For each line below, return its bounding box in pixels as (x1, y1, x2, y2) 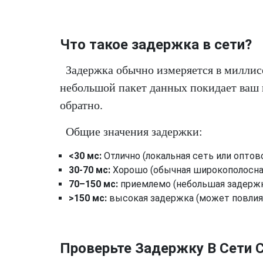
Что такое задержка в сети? (60, 36, 252, 53)
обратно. (60, 99, 103, 112)
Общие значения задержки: (66, 125, 203, 138)
